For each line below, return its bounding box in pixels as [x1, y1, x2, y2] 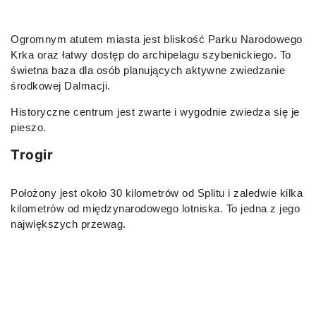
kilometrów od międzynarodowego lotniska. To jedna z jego [11, 202, 300, 214]
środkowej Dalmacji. [11, 79, 111, 92]
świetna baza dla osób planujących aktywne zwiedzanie [11, 63, 285, 76]
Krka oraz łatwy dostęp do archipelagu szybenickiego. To [11, 48, 291, 61]
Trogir [11, 146, 53, 163]
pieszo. [11, 121, 47, 133]
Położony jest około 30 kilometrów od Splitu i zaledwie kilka [11, 186, 303, 199]
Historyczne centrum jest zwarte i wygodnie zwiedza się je [11, 105, 300, 118]
